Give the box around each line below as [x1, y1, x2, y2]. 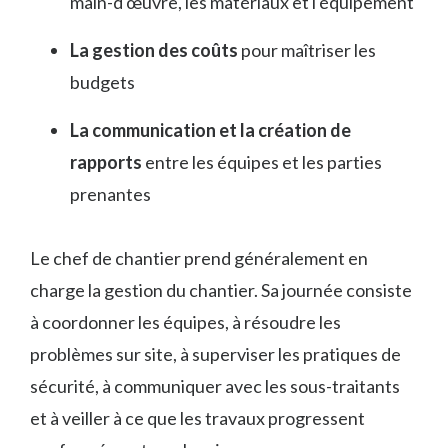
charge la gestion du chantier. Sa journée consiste [30, 278, 412, 301]
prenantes [70, 182, 151, 205]
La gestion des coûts [70, 38, 238, 61]
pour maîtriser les [238, 38, 376, 61]
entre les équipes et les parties [142, 150, 382, 173]
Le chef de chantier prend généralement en [30, 246, 368, 269]
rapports [70, 150, 142, 173]
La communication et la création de [70, 118, 351, 141]
